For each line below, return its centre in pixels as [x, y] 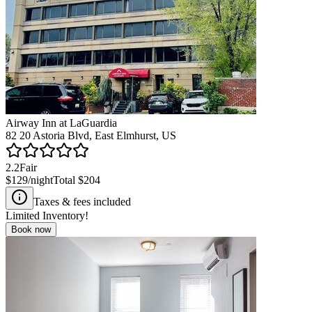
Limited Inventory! [47, 215]
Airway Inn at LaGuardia [61, 123]
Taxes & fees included [82, 201]
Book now [31, 229]
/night [40, 180]
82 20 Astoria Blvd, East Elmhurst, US [91, 135]
